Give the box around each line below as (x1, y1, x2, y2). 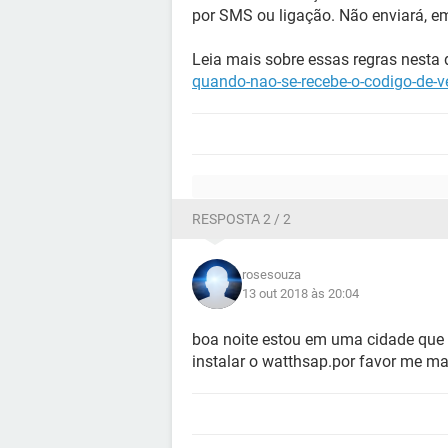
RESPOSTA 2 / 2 (192, 211, 291, 227)
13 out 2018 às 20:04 (242, 286, 359, 301)
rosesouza (242, 267, 301, 282)
